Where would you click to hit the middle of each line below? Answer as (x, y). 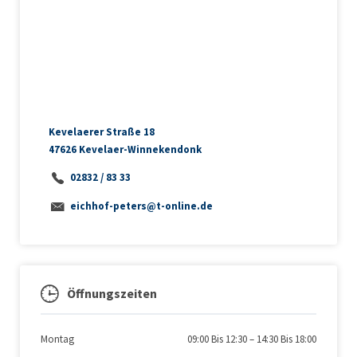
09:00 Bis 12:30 (217, 339)
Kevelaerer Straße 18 (101, 132)
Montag (57, 339)
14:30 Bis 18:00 (286, 339)
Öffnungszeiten (112, 293)
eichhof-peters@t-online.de (141, 206)
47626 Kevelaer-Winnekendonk (125, 150)
